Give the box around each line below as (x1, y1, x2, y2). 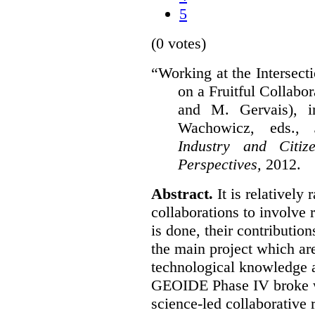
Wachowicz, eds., (177, 118, 300, 136)
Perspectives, (177, 155, 266, 173)
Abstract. (151, 184, 217, 202)
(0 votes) (151, 34, 206, 52)
